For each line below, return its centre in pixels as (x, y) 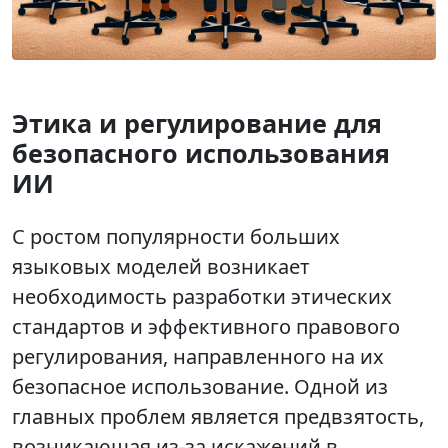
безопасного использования (201, 153)
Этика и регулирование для (197, 123)
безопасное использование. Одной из (200, 387)
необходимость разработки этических (202, 297)
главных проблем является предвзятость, (218, 417)
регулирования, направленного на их (198, 357)
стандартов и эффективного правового (206, 327)
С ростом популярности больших (176, 237)
